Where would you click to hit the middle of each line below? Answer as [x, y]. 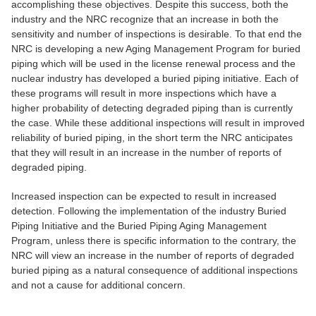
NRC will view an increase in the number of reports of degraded [153, 256]
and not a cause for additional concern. [98, 285]
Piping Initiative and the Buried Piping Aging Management [139, 226]
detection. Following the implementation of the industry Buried [149, 211]
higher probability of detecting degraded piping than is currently [152, 108]
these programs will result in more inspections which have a [144, 93]
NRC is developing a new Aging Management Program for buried [156, 49]
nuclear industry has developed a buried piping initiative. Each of [155, 79]
